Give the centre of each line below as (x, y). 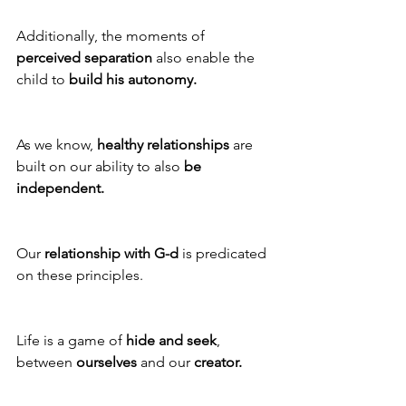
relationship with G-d (111, 254)
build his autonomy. (133, 80)
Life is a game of (71, 341)
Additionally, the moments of (112, 36)
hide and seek (171, 341)
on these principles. (80, 275)
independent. (62, 188)
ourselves (108, 362)
